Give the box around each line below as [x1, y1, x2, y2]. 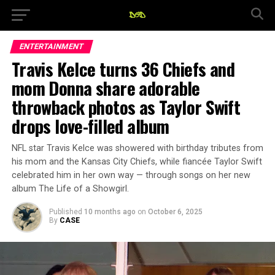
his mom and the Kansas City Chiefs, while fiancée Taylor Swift [11, 157, 262, 167]
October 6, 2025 [147, 207, 203, 216]
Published [48, 207, 82, 216]
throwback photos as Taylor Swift [11, 94, 241, 120]
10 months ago [83, 207, 136, 216]
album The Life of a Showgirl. [11, 184, 129, 194]
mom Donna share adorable [11, 75, 200, 101]
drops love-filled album [11, 113, 169, 139]
